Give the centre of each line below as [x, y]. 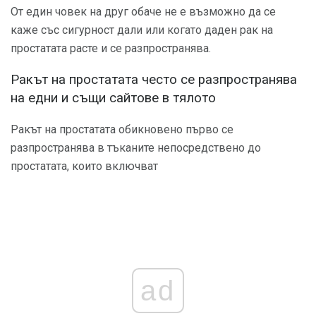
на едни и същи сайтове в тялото [113, 98]
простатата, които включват [84, 166]
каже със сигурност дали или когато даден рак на [142, 30]
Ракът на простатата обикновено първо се [122, 129]
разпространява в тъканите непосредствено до [136, 148]
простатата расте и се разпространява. [111, 48]
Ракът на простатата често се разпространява [154, 80]
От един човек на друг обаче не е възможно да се [143, 11]
